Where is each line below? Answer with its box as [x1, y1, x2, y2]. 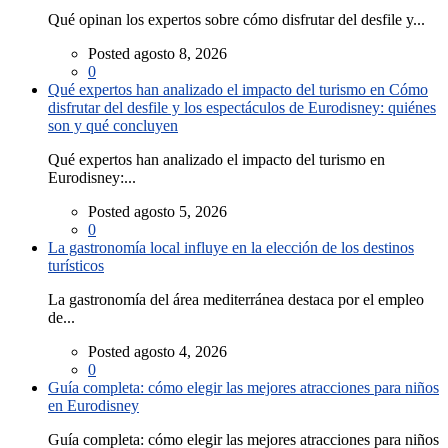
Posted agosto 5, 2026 [88, 203, 227, 221]
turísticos [48, 257, 104, 275]
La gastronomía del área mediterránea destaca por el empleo [48, 291, 424, 309]
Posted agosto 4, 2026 [88, 343, 227, 361]
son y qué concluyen [48, 117, 178, 135]
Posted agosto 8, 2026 [88, 45, 227, 63]
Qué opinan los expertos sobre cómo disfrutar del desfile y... [48, 11, 425, 29]
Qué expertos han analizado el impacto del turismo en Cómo [48, 81, 428, 99]
